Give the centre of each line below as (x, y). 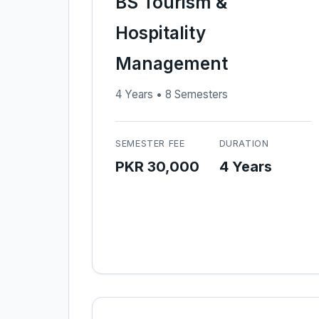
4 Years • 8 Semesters (172, 94)
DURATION (244, 143)
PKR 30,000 (157, 167)
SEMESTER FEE (150, 143)
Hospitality (161, 33)
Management (172, 63)
